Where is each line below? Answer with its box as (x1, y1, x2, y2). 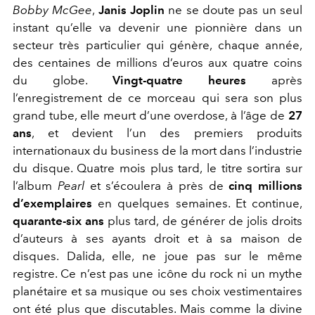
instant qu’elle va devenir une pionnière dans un (13, 20, 302, 34)
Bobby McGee (13, 2, 93, 17)
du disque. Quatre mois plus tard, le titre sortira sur (13, 160, 302, 175)
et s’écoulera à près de (84, 178, 224, 193)
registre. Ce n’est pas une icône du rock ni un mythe (13, 266, 302, 281)
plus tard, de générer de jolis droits (108, 213, 302, 228)
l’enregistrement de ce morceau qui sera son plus (13, 90, 302, 105)
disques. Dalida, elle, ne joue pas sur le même (13, 248, 302, 263)
